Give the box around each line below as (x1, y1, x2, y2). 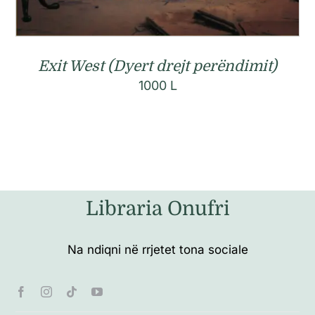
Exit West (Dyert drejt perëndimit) (38, 58, 277, 75)
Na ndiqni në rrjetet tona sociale (67, 242, 248, 257)
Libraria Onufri (85, 197, 230, 220)
